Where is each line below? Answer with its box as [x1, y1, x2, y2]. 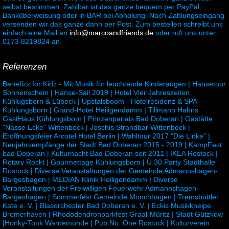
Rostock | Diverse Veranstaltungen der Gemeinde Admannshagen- [3, 167, 218, 175]
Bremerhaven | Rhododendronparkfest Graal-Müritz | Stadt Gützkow [3, 210, 223, 219]
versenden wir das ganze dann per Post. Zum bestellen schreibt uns [3, 20, 223, 29]
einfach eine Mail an [3, 29, 70, 37]
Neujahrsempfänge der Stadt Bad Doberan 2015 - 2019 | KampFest [3, 141, 222, 149]
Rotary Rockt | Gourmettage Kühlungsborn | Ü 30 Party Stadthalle [3, 158, 215, 167]
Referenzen [3, 62, 47, 72]
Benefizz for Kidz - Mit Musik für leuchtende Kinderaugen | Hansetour [3, 80, 226, 88]
